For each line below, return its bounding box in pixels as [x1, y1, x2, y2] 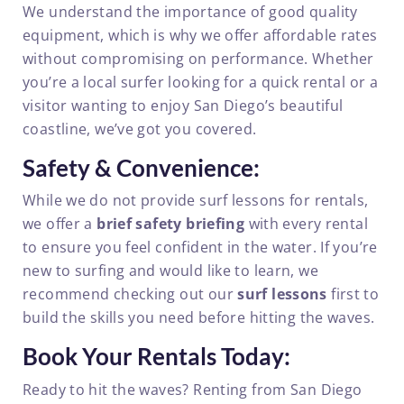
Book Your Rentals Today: [23, 342, 290, 371]
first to [326, 284, 380, 304]
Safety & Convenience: [23, 152, 260, 182]
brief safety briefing [96, 214, 245, 234]
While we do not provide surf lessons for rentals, [23, 190, 369, 210]
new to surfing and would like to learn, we [23, 261, 318, 280]
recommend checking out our [23, 284, 238, 304]
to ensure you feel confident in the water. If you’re [23, 237, 378, 257]
